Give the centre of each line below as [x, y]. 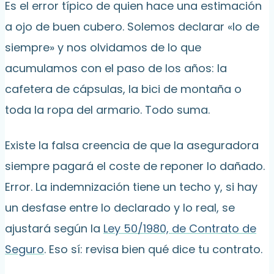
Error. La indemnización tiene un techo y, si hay [131, 187]
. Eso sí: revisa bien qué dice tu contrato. [153, 250]
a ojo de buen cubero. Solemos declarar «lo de [132, 27]
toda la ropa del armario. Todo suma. [107, 110]
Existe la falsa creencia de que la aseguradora [132, 146]
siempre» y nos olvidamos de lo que [103, 48]
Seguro [24, 250]
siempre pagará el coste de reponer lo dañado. [135, 166]
